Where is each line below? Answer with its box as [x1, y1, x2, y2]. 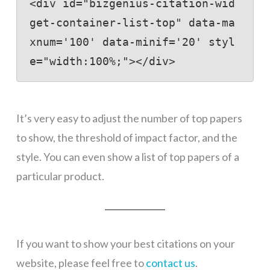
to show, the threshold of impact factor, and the [16, 131, 237, 145]
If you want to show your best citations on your [16, 236, 235, 250]
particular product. [16, 169, 104, 183]
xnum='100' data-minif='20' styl [29, 36, 235, 49]
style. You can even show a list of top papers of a [16, 150, 239, 164]
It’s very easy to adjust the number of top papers [16, 111, 242, 125]
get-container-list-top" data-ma [29, 16, 235, 30]
